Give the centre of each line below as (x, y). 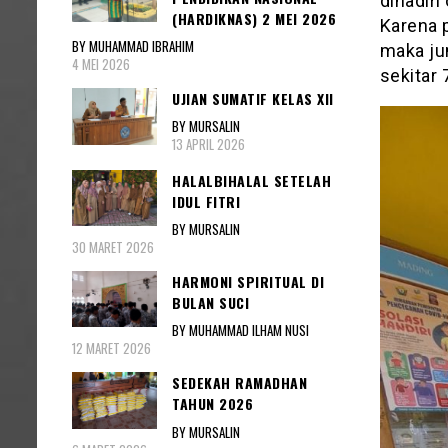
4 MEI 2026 (101, 64)
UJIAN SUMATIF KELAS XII (253, 99)
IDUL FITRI (206, 201)
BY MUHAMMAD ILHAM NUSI (240, 330)
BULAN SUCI (210, 302)
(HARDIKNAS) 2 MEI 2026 (254, 18)
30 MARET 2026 (113, 246)
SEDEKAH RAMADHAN (239, 383)
